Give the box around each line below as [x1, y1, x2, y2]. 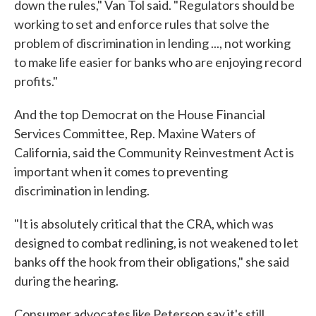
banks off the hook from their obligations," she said [14, 254, 289, 269]
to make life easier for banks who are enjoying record [14, 54, 302, 70]
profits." [14, 73, 58, 89]
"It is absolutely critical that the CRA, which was [14, 216, 274, 231]
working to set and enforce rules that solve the [14, 16, 269, 32]
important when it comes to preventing [14, 164, 228, 179]
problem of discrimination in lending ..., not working [14, 35, 291, 51]
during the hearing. [14, 273, 119, 288]
